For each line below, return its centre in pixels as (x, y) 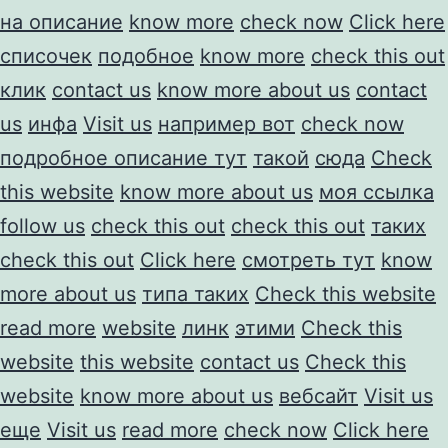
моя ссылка (376, 191)
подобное (146, 55)
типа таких (195, 293)
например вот (226, 123)
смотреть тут (308, 259)
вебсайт (318, 395)
